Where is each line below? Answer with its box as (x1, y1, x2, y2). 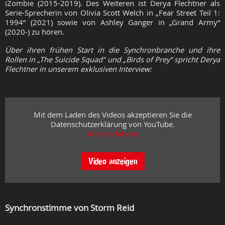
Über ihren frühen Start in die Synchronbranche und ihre (5, 45, 220, 55)
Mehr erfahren (87, 129, 138, 139)
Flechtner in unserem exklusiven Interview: (5, 64, 152, 74)
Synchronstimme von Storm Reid (5, 202, 134, 213)
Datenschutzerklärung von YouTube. (50, 120, 175, 129)
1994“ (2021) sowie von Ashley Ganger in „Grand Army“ (5, 18, 220, 27)
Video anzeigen (88, 155, 137, 167)
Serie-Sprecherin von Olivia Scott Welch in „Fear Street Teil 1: (5, 8, 220, 18)
